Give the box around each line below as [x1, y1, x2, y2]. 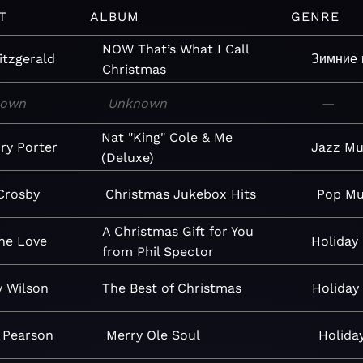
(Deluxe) [101, 149, 155, 165]
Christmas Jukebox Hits [105, 186, 257, 202]
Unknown [107, 95, 167, 111]
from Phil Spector [101, 243, 214, 259]
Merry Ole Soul [106, 327, 201, 343]
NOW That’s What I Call [101, 41, 249, 57]
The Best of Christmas [102, 280, 242, 296]
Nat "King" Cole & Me [101, 129, 233, 145]
